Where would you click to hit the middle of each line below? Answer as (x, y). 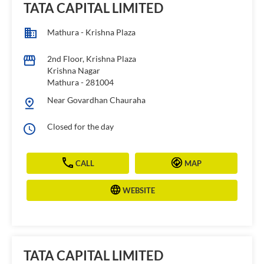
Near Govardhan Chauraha (96, 100)
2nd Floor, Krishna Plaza (92, 59)
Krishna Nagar (74, 71)
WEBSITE (139, 190)
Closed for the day (80, 127)
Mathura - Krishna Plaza (91, 32)
